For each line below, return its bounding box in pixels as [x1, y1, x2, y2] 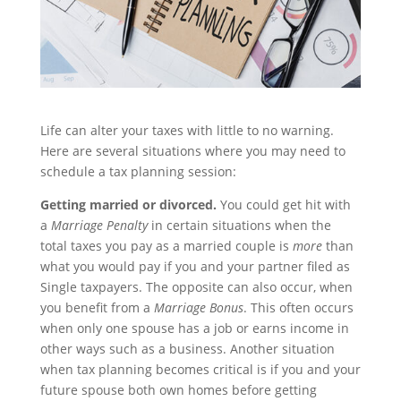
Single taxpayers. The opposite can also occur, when [39, 277, 353, 295]
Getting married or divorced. [39, 195, 217, 213]
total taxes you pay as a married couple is [39, 236, 293, 254]
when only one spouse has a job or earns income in [39, 319, 349, 337]
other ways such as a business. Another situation [39, 339, 335, 357]
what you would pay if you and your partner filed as [39, 257, 350, 275]
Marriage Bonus [153, 298, 243, 316]
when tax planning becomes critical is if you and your [39, 360, 361, 378]
